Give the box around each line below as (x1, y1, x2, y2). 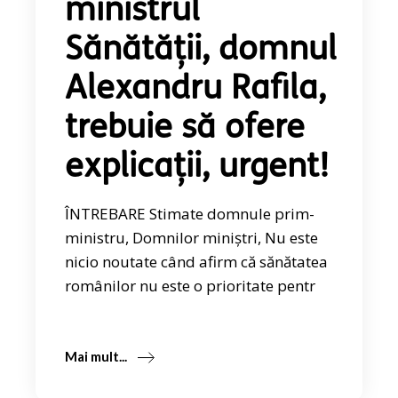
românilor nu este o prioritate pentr (65, 275, 316, 297)
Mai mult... (65, 347, 128, 364)
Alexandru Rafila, (65, 73, 327, 108)
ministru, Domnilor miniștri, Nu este (65, 227, 319, 249)
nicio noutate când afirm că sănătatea (65, 251, 329, 273)
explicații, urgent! (65, 151, 330, 187)
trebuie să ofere (65, 112, 306, 147)
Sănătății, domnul (65, 34, 338, 69)
